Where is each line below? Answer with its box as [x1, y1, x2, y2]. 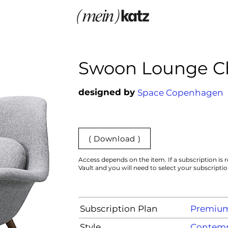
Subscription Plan [80, 204, 158, 214]
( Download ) [88, 133, 141, 144]
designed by [78, 87, 135, 97]
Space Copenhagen [137, 87, 223, 98]
